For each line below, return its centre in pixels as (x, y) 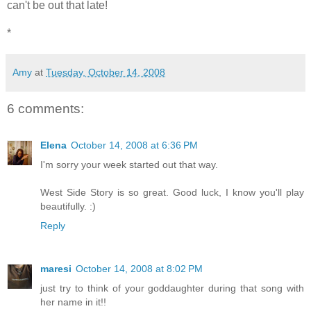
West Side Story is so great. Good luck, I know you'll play (172, 192)
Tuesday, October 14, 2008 (106, 73)
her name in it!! (73, 302)
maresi (56, 268)
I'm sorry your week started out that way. (129, 164)
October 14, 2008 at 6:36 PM (134, 145)
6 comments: (45, 109)
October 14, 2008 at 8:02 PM (139, 268)
